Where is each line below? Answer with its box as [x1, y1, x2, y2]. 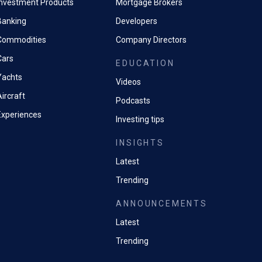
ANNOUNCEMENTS [116, 199, 208, 208]
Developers [116, 16, 158, 26]
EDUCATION [116, 58, 175, 68]
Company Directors [116, 35, 187, 44]
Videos [116, 77, 142, 87]
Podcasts [116, 96, 151, 105]
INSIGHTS [116, 138, 164, 147]
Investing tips [116, 115, 165, 124]
